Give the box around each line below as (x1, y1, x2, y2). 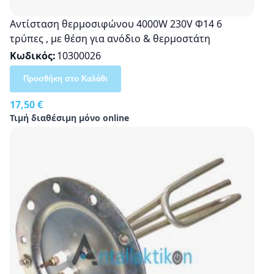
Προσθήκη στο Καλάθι (23, 73, 108, 83)
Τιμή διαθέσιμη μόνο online (10, 111, 129, 124)
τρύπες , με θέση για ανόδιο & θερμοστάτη (10, 31, 210, 45)
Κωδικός (10, 48, 53, 62)
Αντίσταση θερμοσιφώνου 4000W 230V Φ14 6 (10, 17, 222, 31)
